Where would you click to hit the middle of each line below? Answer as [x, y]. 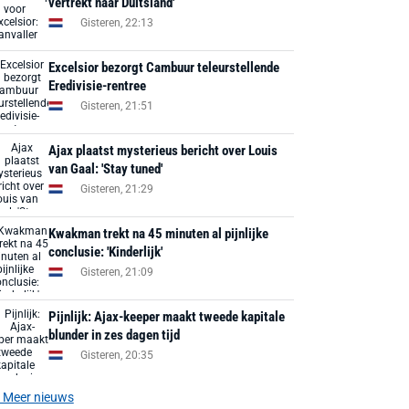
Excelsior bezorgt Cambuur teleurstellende [164, 68]
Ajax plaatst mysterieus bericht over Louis [163, 151]
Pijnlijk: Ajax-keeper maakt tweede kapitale [167, 317]
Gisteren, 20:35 [117, 355]
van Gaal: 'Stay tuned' [106, 169]
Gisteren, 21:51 [117, 105]
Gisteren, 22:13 [117, 22]
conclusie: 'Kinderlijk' [106, 252]
